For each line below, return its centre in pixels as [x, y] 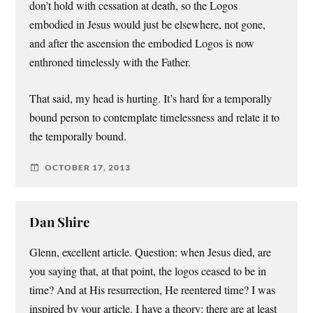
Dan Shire [60, 221]
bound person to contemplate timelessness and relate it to [155, 117]
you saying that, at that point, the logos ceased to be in [148, 271]
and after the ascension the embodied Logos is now [142, 44]
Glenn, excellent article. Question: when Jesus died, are [151, 252]
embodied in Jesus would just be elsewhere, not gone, [148, 25]
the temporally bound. [78, 136]
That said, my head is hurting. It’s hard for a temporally [151, 98]
